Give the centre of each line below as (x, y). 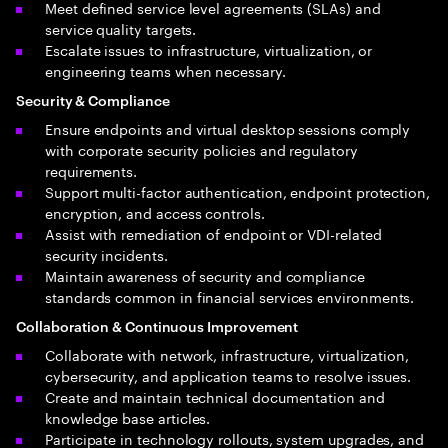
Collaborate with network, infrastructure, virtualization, (227, 354)
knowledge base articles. (128, 417)
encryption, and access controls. (155, 212)
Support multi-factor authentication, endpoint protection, (238, 191)
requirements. (91, 170)
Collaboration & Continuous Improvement (157, 325)
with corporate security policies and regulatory (201, 149)
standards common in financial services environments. (230, 296)
